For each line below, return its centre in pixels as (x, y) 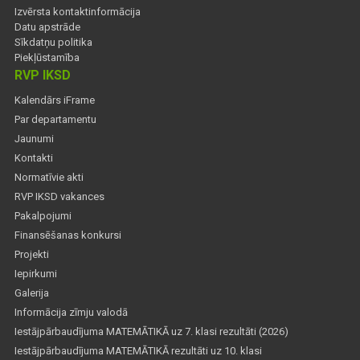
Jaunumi (34, 139)
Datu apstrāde (47, 27)
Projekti (32, 255)
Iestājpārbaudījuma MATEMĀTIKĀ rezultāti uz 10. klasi (138, 351)
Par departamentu (55, 120)
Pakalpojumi (43, 216)
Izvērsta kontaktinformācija (78, 12)
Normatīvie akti (49, 178)
